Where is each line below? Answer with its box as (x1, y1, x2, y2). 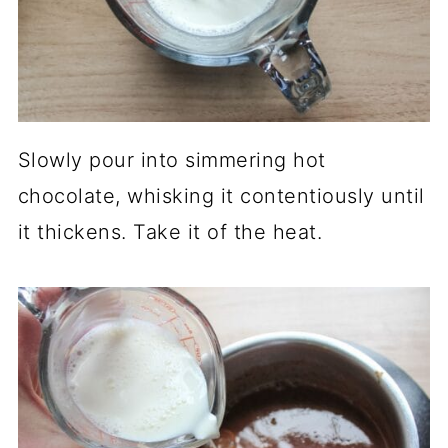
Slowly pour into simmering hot (17, 147, 326, 172)
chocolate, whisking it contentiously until (17, 183, 425, 208)
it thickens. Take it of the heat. (17, 219, 323, 244)
